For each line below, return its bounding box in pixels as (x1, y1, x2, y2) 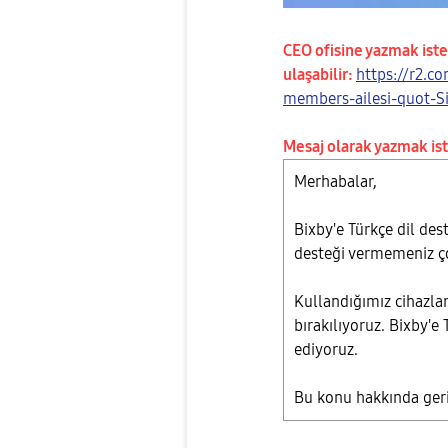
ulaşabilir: (283, 64, 356, 84)
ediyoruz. (294, 339, 362, 359)
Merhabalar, (294, 171, 381, 191)
